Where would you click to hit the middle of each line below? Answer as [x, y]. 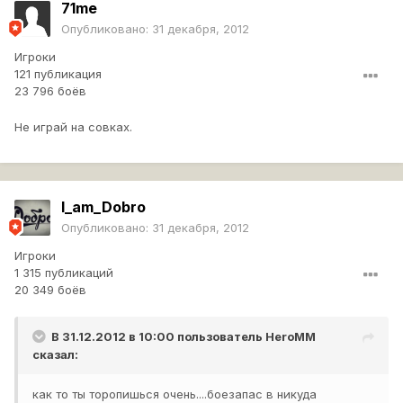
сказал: [55, 355]
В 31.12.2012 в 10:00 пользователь [158, 337]
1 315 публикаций [64, 273]
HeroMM [291, 337]
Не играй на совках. [73, 127]
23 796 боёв [50, 91]
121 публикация [58, 74]
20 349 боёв [50, 290]
